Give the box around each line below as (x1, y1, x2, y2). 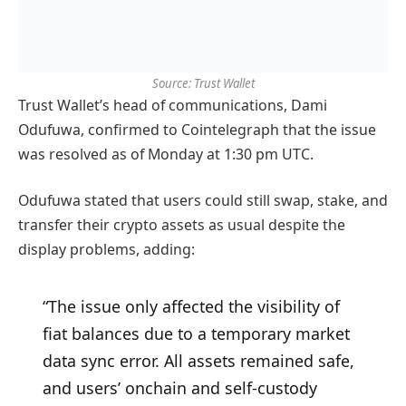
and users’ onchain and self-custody (42, 376, 317, 399)
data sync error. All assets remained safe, (42, 349, 354, 372)
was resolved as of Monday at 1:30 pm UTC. (18, 143, 314, 164)
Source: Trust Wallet (151, 74, 255, 92)
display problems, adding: (18, 239, 195, 260)
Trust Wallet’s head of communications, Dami (18, 94, 327, 115)
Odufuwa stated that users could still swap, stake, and (18, 190, 388, 211)
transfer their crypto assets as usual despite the (18, 215, 345, 236)
